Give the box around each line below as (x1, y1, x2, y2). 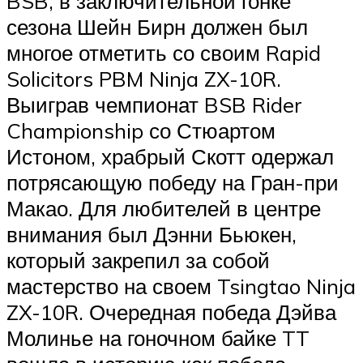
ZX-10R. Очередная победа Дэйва (6, 298, 336, 325)
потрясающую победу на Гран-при (6, 169, 339, 195)
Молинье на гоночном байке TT (6, 324, 310, 351)
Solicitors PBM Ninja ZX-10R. (6, 65, 281, 92)
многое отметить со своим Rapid (6, 39, 321, 66)
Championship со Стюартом (6, 117, 275, 143)
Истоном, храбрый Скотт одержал (6, 143, 334, 169)
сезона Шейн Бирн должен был (6, 13, 308, 40)
